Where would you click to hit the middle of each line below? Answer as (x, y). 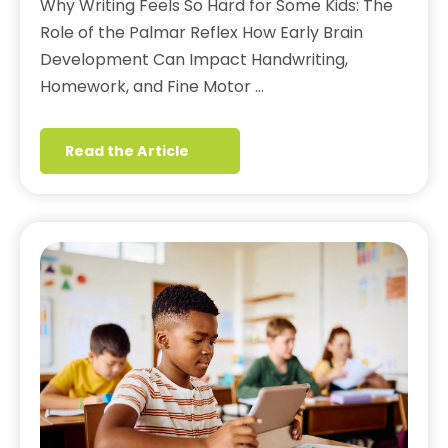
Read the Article (127, 151)
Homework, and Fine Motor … (152, 87)
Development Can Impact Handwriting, (194, 60)
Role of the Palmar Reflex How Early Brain (201, 33)
